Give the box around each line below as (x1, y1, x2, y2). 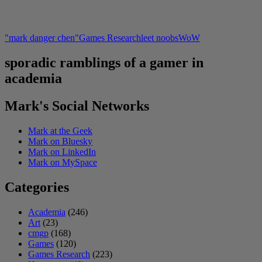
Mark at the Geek (28, 125, 92, 136)
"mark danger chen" (5, 32, 79, 43)
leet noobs (141, 32, 178, 43)
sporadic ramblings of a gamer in (5, 54, 204, 70)
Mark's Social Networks (5, 98, 149, 113)
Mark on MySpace (28, 157, 97, 167)
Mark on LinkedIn (28, 146, 96, 157)
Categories (5, 179, 69, 195)
